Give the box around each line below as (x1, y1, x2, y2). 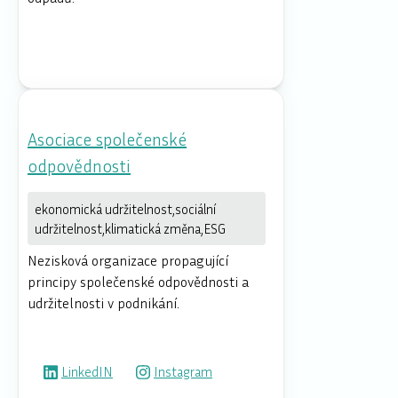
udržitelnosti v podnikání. (28, 293, 179, 312)
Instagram (154, 362, 212, 379)
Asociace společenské (28, 127, 187, 149)
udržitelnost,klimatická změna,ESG (35, 219, 226, 236)
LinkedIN (61, 362, 113, 379)
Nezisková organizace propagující (28, 251, 228, 269)
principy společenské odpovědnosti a (28, 272, 249, 291)
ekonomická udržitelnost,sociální (35, 200, 216, 217)
